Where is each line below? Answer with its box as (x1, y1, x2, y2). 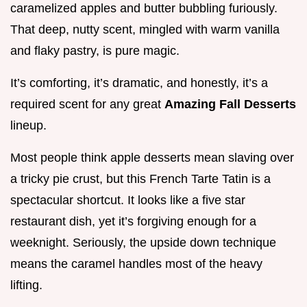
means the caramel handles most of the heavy (10, 257, 262, 271)
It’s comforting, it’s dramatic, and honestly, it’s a (10, 76, 268, 90)
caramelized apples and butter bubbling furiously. (10, 1, 278, 16)
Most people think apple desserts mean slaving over (10, 151, 294, 165)
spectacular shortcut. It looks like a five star (10, 193, 245, 208)
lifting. (10, 278, 42, 293)
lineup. (10, 119, 47, 133)
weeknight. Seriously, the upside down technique (10, 236, 276, 250)
